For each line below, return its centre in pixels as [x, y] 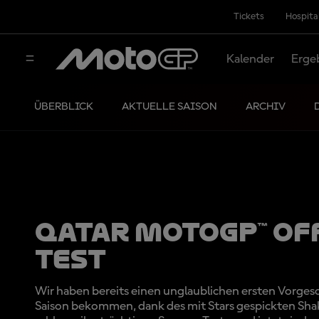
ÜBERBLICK [64, 107]
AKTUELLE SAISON [169, 107]
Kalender [250, 59]
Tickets [249, 16]
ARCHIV [266, 107]
